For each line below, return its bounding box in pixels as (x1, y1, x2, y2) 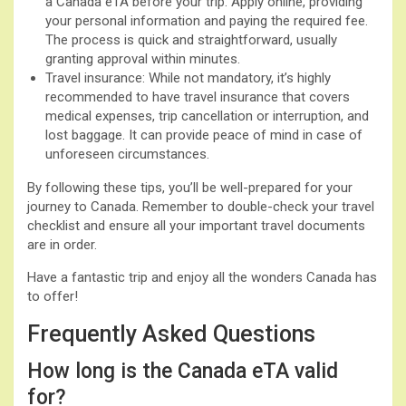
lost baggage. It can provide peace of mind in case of (45, 126, 362, 143)
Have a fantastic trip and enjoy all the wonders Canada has (27, 268, 377, 285)
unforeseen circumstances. (45, 145, 209, 162)
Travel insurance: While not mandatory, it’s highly (45, 69, 331, 86)
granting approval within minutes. (45, 50, 240, 67)
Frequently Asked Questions (27, 320, 315, 347)
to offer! (27, 287, 78, 304)
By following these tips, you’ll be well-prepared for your (27, 179, 353, 196)
